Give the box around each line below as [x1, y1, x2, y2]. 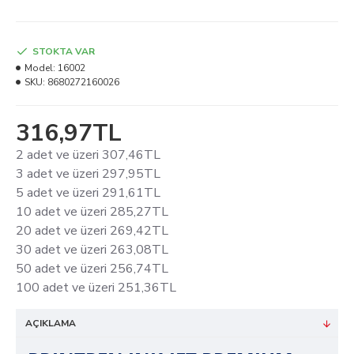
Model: [24, 62, 55, 75]
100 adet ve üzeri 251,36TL [16, 279, 176, 297]
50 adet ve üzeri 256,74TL [16, 260, 168, 278]
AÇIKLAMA [25, 317, 76, 330]
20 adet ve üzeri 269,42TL [16, 222, 168, 240]
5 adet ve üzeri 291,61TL [16, 184, 160, 202]
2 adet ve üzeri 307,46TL [16, 146, 160, 164]
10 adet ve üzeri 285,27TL [16, 203, 168, 221]
